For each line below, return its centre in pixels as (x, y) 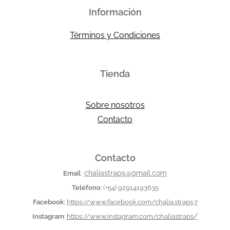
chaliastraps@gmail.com (126, 173)
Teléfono (86, 188)
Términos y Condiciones (115, 35)
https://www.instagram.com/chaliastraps (130, 217)
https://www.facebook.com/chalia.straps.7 (132, 202)
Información (115, 12)
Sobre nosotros (115, 105)
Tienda (115, 74)
